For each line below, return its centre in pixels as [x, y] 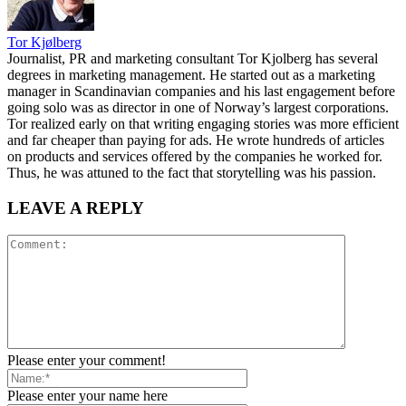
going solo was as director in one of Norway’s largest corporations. [198, 107]
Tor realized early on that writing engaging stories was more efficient [203, 123]
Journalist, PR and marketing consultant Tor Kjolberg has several [193, 58]
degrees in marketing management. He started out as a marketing [191, 74]
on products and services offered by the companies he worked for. [195, 156]
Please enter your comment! [87, 361]
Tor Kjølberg [44, 42]
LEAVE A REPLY [76, 208]
